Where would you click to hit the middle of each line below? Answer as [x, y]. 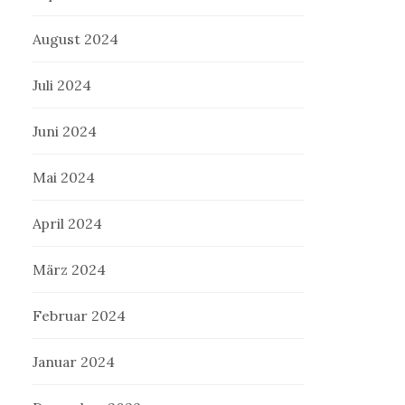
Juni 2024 [65, 132]
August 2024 [76, 39]
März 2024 [70, 270]
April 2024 [68, 224]
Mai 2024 [64, 178]
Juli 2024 [62, 85]
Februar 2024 [80, 316]
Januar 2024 [74, 362]
